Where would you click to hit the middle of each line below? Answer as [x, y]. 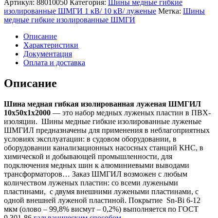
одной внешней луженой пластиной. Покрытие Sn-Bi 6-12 [102, 200]
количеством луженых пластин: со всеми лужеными [91, 182]
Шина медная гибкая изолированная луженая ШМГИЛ [102, 104]
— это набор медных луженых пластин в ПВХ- [132, 112]
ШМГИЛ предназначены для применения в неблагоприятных [107, 130]
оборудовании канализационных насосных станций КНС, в [104, 147]
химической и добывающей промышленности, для [88, 156]
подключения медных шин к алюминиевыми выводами [97, 165]
